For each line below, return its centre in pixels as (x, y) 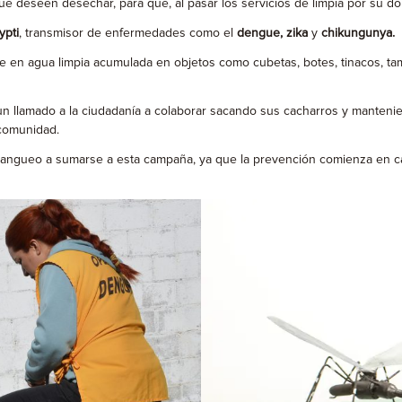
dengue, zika (272, 33)
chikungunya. (358, 33)
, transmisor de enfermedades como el (126, 33)
